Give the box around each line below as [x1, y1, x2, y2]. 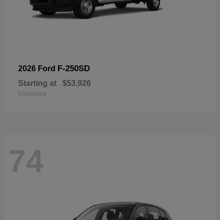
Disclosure [18, 90, 47, 97]
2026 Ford [18, 64, 57, 73]
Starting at [18, 79, 56, 87]
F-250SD [57, 63, 90, 73]
